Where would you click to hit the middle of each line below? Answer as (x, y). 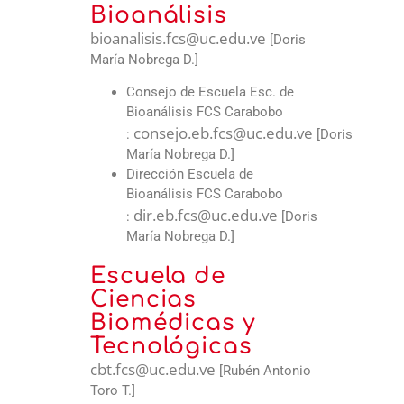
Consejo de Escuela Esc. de (210, 92)
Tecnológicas (171, 347)
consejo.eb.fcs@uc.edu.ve (223, 133)
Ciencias (144, 300)
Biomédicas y (173, 323)
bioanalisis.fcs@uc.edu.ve (178, 39)
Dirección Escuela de (190, 174)
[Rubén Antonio (263, 371)
